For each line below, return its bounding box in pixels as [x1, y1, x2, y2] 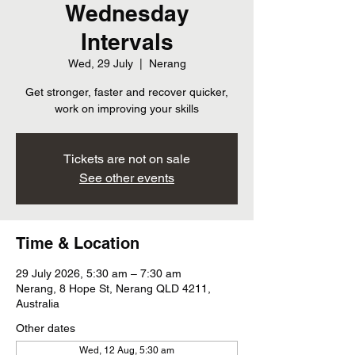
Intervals [80, 29, 174, 55]
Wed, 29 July [67, 57, 133, 70]
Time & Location [16, 234, 139, 253]
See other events [79, 170, 174, 185]
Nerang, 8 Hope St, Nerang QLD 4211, [16, 282, 211, 295]
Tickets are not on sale [63, 151, 190, 166]
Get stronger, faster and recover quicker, [25, 86, 228, 98]
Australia [16, 297, 59, 310]
